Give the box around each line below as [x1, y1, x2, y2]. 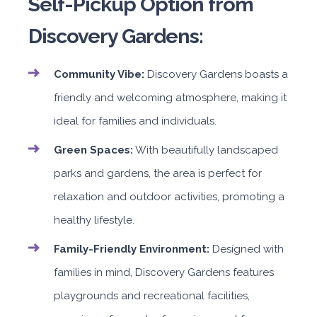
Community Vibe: [54, 67, 144, 81]
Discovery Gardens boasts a [144, 67, 288, 81]
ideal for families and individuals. [54, 114, 217, 127]
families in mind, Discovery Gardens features [54, 265, 274, 279]
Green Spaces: [54, 143, 133, 156]
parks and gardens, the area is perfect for [54, 166, 262, 180]
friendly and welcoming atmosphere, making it [54, 91, 287, 104]
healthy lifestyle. [54, 213, 134, 226]
